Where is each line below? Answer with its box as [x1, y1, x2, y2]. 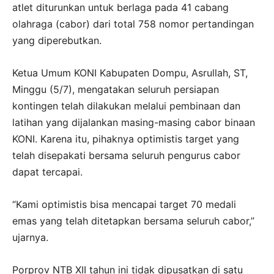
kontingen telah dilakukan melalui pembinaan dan [12, 100, 240, 113]
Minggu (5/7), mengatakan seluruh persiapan [12, 83, 219, 96]
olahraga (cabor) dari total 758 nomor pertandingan [12, 18, 254, 31]
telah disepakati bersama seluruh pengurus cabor [12, 149, 240, 162]
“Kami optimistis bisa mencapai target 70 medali [12, 198, 236, 211]
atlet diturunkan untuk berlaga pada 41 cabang [12, 1, 229, 14]
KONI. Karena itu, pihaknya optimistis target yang [12, 133, 239, 146]
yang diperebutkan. [12, 34, 102, 47]
